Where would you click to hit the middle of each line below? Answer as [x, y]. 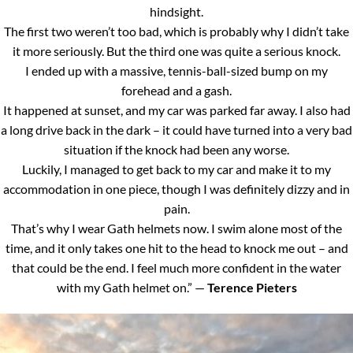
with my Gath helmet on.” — [132, 288]
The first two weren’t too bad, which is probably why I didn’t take [176, 32]
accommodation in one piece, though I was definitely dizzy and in [176, 189]
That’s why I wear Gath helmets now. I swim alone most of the [176, 229]
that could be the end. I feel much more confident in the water [176, 268]
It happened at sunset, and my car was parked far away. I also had [176, 110]
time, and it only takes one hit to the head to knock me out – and [176, 248]
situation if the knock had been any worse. [176, 150]
